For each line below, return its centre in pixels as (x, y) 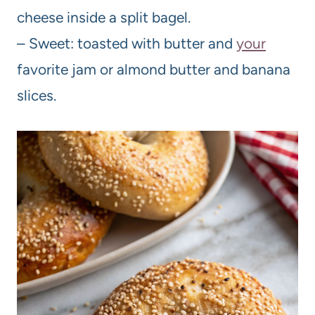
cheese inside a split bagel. (104, 17)
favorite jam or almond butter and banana (154, 69)
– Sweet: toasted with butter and (127, 43)
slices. (37, 95)
